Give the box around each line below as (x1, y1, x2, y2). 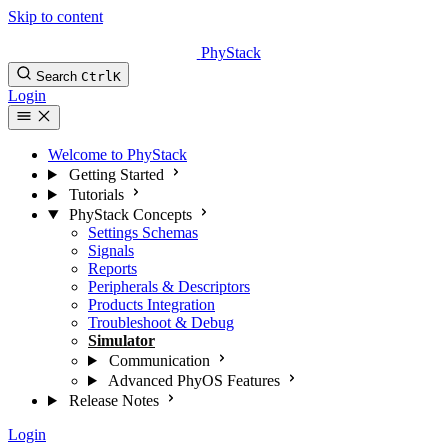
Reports (88, 260, 137, 277)
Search (36, 69, 77, 84)
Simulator (88, 332, 155, 349)
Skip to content (8, 8, 103, 25)
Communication (108, 352, 210, 369)
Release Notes (68, 392, 159, 409)
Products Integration (88, 296, 215, 313)
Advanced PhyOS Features (107, 372, 280, 389)
